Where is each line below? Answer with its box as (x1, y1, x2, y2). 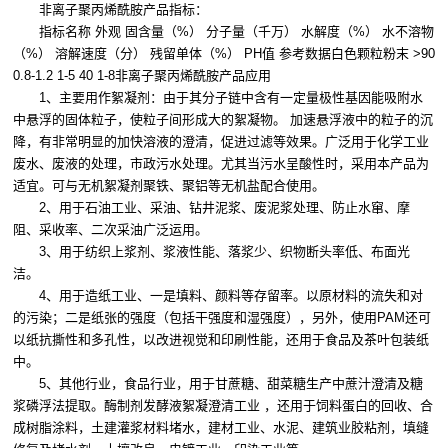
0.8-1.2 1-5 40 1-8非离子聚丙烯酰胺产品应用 (13, 68, 271, 84)
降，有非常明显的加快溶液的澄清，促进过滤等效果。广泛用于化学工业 (13, 134, 429, 150)
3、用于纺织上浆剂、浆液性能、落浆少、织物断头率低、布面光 (13, 244, 410, 260)
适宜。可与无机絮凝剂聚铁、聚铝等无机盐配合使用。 (13, 178, 325, 194)
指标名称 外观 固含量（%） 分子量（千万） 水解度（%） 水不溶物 (13, 24, 434, 40)
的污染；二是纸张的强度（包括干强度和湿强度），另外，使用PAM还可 (13, 310, 431, 326)
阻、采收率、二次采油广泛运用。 (13, 222, 208, 238)
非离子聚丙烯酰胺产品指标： (13, 2, 208, 18)
